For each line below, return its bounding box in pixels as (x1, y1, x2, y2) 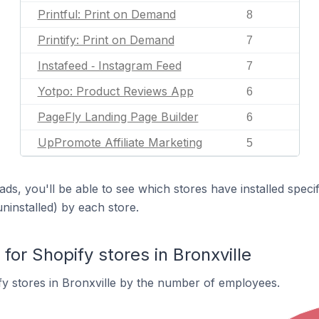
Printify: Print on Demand (37, 33, 174, 47)
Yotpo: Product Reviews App (37, 84, 194, 98)
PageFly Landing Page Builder (37, 110, 199, 124)
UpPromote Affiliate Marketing (37, 135, 202, 150)
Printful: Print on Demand (37, 7, 176, 21)
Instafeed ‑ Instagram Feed (37, 58, 182, 73)
